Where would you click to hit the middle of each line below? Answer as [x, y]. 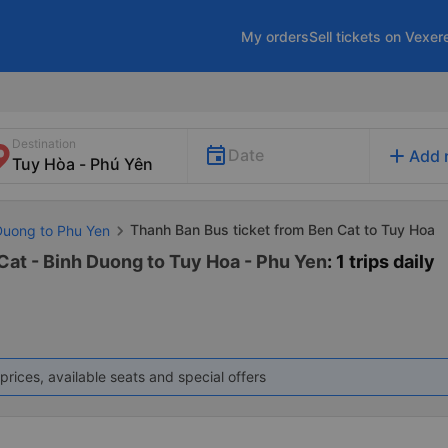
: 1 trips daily [381, 262]
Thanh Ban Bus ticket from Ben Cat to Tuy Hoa [282, 229]
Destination [44, 143]
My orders [275, 36]
